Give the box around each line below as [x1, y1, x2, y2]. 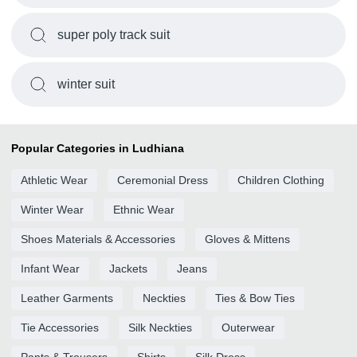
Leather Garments [21, 292, 113, 304]
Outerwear [222, 321, 275, 334]
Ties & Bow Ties [215, 292, 295, 304]
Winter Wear [21, 203, 84, 216]
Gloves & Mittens [205, 233, 290, 245]
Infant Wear [21, 262, 80, 275]
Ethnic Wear [113, 203, 175, 216]
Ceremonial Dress [117, 174, 208, 186]
